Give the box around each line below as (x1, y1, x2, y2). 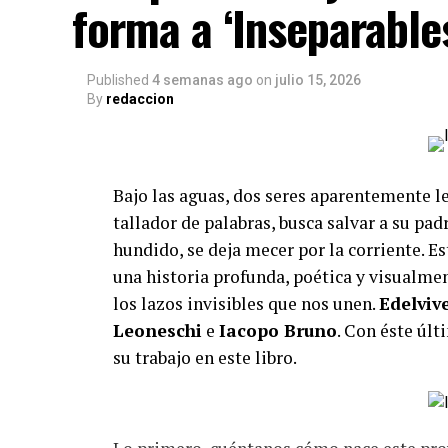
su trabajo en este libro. (113, 345, 297, 369)
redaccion (106, 90, 174, 107)
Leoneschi (113, 318, 202, 342)
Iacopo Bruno (219, 318, 337, 342)
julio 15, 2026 (275, 71, 361, 88)
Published (87, 71, 149, 88)
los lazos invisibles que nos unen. (113, 291, 379, 315)
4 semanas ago (152, 71, 253, 88)
